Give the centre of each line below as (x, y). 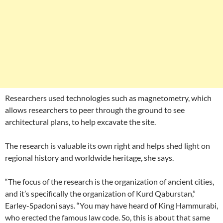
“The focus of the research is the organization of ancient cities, (110, 181)
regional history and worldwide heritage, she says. (89, 158)
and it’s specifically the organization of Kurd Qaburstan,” (100, 193)
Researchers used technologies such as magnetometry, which (108, 98)
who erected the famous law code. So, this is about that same (108, 217)
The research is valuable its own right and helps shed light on (108, 146)
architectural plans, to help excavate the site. (80, 122)
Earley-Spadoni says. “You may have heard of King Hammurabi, (111, 205)
